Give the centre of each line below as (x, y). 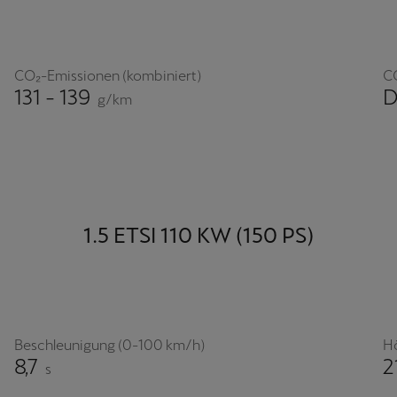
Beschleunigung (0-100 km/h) (109, 346)
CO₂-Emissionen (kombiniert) (108, 76)
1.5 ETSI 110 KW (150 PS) (198, 236)
